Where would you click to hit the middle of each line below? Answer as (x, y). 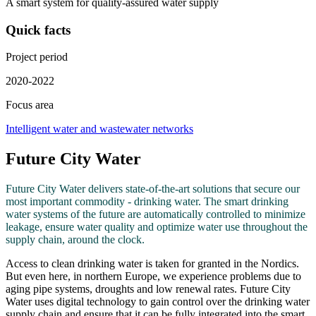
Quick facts (38, 30)
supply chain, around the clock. (75, 240)
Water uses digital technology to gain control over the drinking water (158, 302)
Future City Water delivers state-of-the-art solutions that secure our (153, 189)
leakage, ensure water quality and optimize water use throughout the (157, 227)
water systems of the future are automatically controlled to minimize (156, 214)
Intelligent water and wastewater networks (99, 129)
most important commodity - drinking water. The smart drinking (147, 202)
